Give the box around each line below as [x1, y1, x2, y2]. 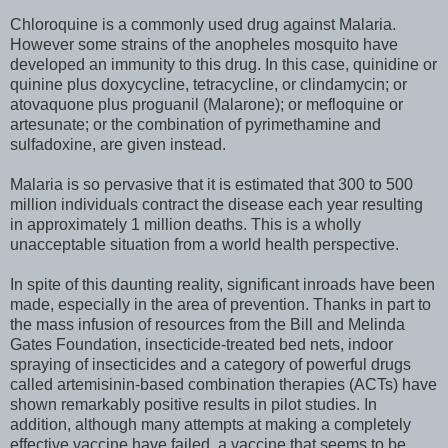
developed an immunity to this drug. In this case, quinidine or [10, 55, 437, 73]
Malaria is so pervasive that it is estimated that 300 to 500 [10, 175, 413, 193]
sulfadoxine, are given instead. [10, 135, 226, 153]
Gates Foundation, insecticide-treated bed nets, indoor [10, 335, 393, 353]
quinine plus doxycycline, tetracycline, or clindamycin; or [10, 75, 407, 93]
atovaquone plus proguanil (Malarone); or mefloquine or [10, 95, 403, 113]
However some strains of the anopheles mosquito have [10, 35, 398, 53]
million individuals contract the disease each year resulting [10, 195, 423, 213]
